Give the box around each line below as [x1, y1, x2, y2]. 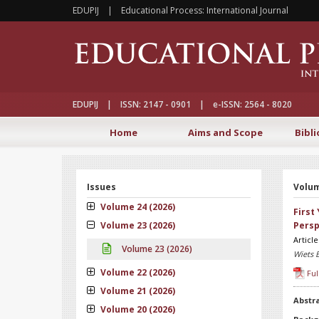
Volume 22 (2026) [98, 266, 175, 278]
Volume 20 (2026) [98, 303, 175, 315]
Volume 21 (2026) [98, 285, 175, 297]
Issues [87, 181, 116, 193]
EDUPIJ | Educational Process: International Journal [73, 4, 288, 16]
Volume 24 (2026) [98, 201, 175, 213]
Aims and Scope [187, 126, 263, 139]
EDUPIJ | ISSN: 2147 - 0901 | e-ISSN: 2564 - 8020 [73, 98, 292, 110]
